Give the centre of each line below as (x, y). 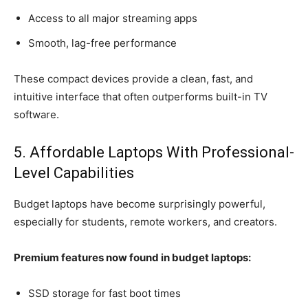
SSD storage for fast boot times (104, 293)
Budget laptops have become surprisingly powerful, (140, 203)
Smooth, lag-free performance (102, 43)
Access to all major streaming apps (113, 18)
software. (36, 114)
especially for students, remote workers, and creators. (145, 221)
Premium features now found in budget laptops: (132, 257)
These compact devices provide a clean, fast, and (133, 78)
